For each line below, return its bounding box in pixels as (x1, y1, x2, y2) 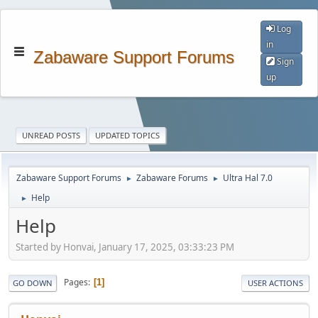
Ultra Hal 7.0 (223, 172, 273, 184)
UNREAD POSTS (22, 130, 81, 141)
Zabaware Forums (136, 172, 208, 184)
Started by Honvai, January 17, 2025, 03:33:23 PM (16, 240, 234, 253)
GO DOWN (13, 277, 53, 288)
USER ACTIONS (248, 277, 303, 288)
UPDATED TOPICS (95, 130, 160, 141)
